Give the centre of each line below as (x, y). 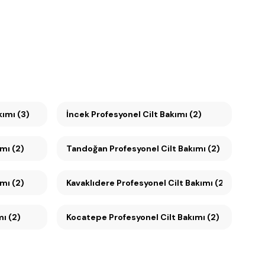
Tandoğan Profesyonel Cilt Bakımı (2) (165, 148)
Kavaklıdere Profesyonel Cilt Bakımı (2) (172, 183)
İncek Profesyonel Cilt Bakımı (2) (134, 114)
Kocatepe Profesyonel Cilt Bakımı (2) (143, 217)
